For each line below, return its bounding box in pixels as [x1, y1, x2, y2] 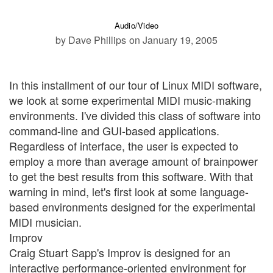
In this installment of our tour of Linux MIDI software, [9, 76, 262, 93]
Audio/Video [114, 19, 159, 31]
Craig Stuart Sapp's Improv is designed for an [9, 244, 230, 260]
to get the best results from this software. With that [9, 168, 253, 184]
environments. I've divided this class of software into [9, 107, 261, 123]
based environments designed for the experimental [9, 198, 255, 214]
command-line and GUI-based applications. [9, 122, 219, 138]
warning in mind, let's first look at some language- [9, 183, 249, 199]
